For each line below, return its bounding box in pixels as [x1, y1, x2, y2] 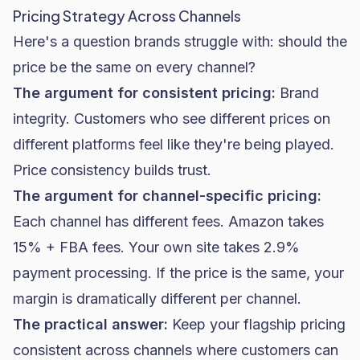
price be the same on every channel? [13, 59, 256, 76]
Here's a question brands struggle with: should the [13, 33, 347, 50]
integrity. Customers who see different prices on [13, 110, 330, 127]
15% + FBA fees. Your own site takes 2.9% [13, 239, 300, 256]
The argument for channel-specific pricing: [13, 187, 321, 204]
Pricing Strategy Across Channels [13, 6, 241, 25]
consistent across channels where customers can [13, 342, 338, 358]
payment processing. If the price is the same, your [13, 264, 344, 281]
